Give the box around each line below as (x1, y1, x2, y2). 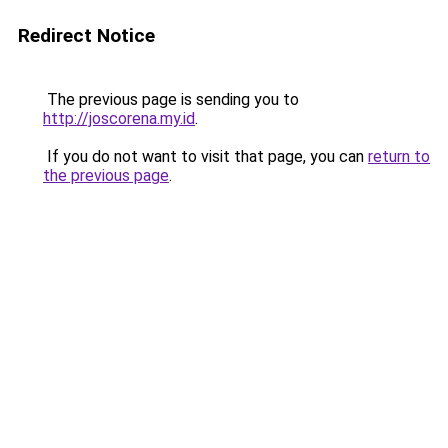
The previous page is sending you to (43, 90, 299, 109)
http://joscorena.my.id (43, 109, 195, 128)
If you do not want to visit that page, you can (43, 147, 368, 166)
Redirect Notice (18, 24, 155, 47)
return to (368, 147, 430, 166)
